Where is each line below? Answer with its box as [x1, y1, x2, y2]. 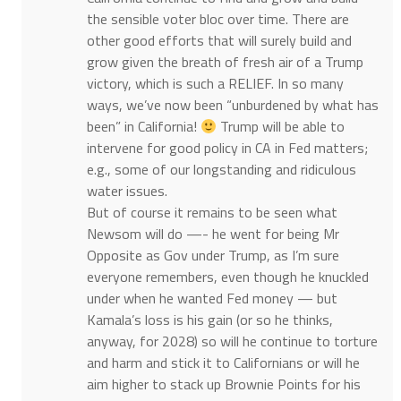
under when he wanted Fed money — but [86, 287, 337, 310]
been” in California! [86, 115, 200, 138]
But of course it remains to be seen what [86, 201, 337, 224]
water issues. [86, 180, 167, 202]
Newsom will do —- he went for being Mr [86, 223, 339, 245]
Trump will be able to [217, 115, 346, 138]
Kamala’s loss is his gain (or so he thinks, [86, 309, 333, 331]
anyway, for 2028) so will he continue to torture [86, 330, 378, 353]
